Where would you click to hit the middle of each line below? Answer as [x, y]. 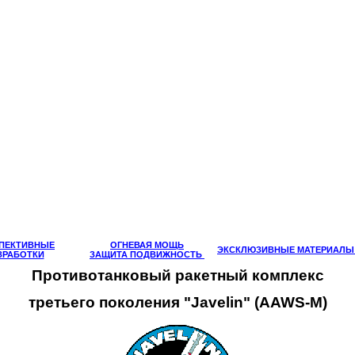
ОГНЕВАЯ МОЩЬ [147, 245]
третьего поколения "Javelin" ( [143, 302]
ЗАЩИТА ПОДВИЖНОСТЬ [147, 254]
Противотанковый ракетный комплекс [177, 275]
